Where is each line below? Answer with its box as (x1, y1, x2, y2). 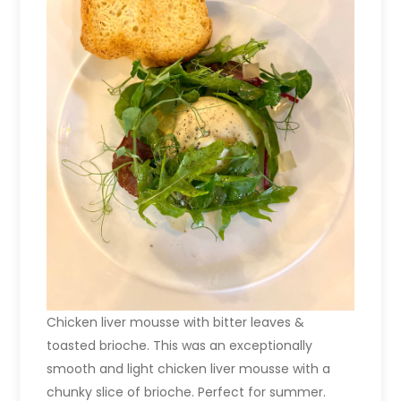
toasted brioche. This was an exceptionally (47, 336, 313, 354)
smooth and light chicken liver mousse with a (47, 359, 331, 378)
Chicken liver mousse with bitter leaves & (47, 312, 305, 331)
